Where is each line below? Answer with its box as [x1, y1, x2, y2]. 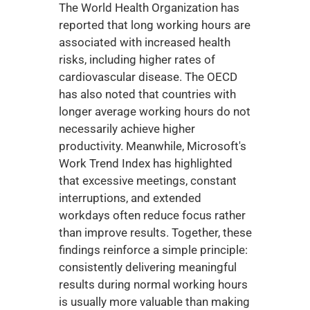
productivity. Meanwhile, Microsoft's [58, 139, 246, 153]
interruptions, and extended [58, 191, 201, 205]
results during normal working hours [58, 277, 248, 291]
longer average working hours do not [58, 104, 250, 118]
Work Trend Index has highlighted [58, 156, 232, 170]
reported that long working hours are [58, 18, 250, 32]
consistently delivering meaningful [58, 260, 237, 274]
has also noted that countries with [58, 87, 236, 101]
